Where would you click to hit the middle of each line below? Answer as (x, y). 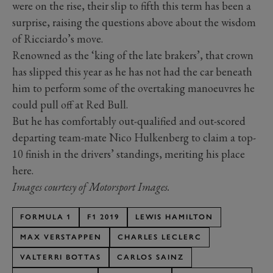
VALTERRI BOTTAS (61, 257)
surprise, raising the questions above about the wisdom (134, 22)
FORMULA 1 (46, 217)
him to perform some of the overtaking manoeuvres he (133, 88)
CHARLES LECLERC (159, 237)
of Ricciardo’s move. (58, 38)
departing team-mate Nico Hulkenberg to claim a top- (134, 137)
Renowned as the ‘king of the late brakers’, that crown (133, 55)
